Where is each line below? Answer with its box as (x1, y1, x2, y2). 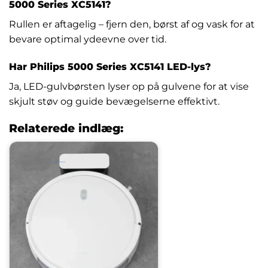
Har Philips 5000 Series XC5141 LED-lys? (9, 60, 211, 72)
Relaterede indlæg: (9, 121, 123, 136)
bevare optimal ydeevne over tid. (9, 33, 166, 45)
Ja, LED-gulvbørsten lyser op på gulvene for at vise (9, 80, 249, 92)
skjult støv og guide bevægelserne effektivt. (9, 95, 220, 107)
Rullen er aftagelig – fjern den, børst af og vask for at (9, 18, 255, 30)
